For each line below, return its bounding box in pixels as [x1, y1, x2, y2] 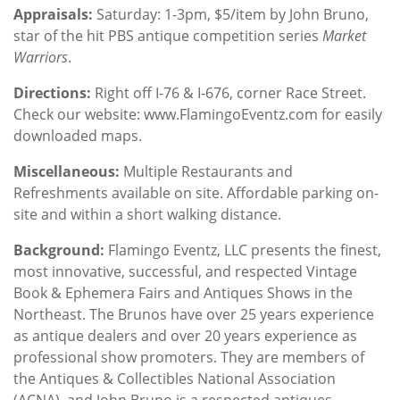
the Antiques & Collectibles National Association [13, 368, 336, 388]
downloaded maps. [13, 125, 142, 146]
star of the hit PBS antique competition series [13, 25, 322, 46]
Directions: [13, 82, 91, 103]
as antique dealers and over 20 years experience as [13, 325, 357, 346]
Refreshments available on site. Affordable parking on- [13, 182, 379, 203]
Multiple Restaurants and [120, 161, 293, 181]
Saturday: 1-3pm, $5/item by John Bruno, [93, 4, 369, 24]
